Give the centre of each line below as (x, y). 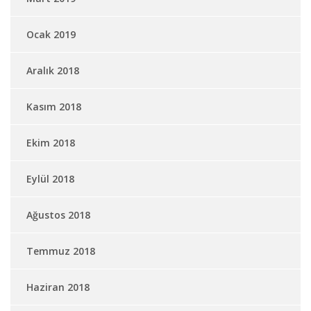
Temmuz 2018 (61, 251)
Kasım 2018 (54, 107)
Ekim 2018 (51, 143)
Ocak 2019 (51, 34)
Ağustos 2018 (58, 215)
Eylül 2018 (50, 179)
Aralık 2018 (53, 70)
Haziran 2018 (58, 287)
